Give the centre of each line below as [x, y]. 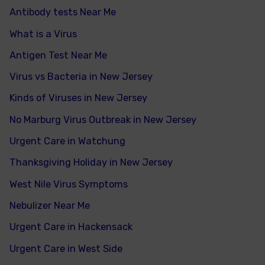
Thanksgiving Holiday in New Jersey [91, 163]
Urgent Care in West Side [66, 248]
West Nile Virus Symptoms [69, 184]
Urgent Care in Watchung [68, 141]
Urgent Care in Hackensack [71, 227]
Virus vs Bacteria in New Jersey [81, 77]
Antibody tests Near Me [63, 12]
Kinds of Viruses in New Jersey [79, 98]
